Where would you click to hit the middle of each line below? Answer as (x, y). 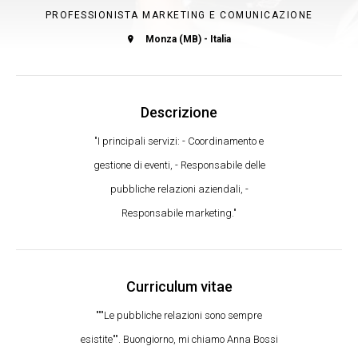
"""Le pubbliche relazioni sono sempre (179, 315)
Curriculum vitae (179, 286)
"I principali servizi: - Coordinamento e (179, 141)
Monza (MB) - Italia (188, 39)
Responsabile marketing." (179, 213)
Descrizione (179, 112)
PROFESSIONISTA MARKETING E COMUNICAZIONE (179, 15)
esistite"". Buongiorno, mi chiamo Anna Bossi (179, 339)
